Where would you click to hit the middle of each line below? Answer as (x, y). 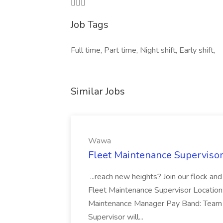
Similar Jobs (98, 91)
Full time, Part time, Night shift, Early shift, (143, 50)
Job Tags (90, 25)
